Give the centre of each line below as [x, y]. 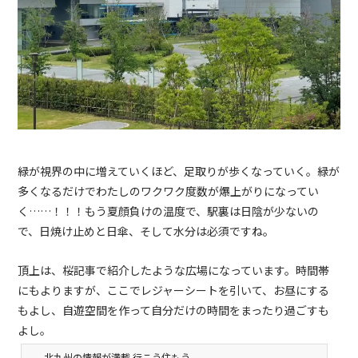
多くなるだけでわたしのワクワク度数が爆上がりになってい [169, 191]
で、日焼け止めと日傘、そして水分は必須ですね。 [146, 231]
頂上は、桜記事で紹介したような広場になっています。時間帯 [174, 270]
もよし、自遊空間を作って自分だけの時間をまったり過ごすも [174, 310]
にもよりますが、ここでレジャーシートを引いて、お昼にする [174, 290]
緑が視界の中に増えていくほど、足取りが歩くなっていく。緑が [179, 171]
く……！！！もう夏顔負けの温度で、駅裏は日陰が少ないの [169, 211]
